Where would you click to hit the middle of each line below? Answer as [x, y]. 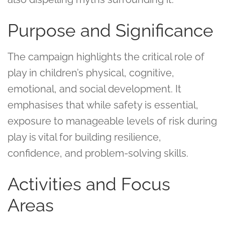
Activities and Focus [89, 184]
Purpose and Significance [110, 30]
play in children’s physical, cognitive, [91, 73]
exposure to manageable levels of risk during [112, 121]
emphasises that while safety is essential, [103, 105]
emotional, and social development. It [94, 89]
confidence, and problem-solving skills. [98, 153]
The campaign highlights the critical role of [106, 57]
